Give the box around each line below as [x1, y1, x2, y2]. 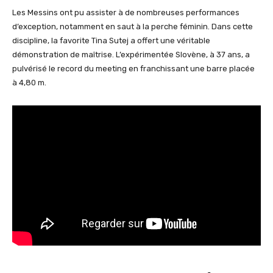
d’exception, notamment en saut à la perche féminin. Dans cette [12, 21, 253, 31]
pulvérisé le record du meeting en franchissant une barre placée [12, 63, 255, 73]
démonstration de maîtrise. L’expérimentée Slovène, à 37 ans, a [12, 49, 250, 59]
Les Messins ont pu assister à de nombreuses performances [12, 7, 239, 17]
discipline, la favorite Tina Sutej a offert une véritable [12, 35, 210, 45]
